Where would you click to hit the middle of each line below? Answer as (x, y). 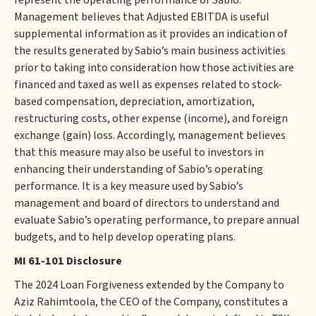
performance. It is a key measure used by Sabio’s (129, 186)
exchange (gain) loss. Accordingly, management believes (150, 135)
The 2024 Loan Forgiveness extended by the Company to (149, 285)
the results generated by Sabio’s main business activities (150, 51)
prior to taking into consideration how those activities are (154, 68)
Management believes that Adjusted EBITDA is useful (142, 17)
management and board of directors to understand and (147, 203)
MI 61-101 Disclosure (68, 261)
